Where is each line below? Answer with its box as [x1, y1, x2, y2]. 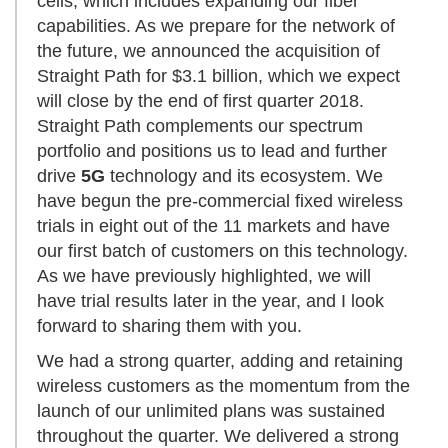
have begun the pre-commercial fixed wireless [37, 191, 403, 212]
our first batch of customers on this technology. [37, 241, 408, 262]
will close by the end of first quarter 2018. [37, 91, 364, 112]
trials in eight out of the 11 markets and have [37, 216, 390, 237]
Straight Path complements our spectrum [37, 116, 363, 137]
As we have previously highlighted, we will [37, 266, 371, 287]
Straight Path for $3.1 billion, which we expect [37, 66, 400, 87]
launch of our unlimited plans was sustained [37, 401, 385, 422]
